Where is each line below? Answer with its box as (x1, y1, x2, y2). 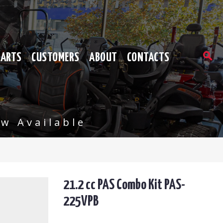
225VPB (63, 194, 99, 209)
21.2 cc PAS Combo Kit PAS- (63, 178, 185, 192)
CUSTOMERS (31, 51, 80, 64)
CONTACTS (126, 51, 170, 64)
